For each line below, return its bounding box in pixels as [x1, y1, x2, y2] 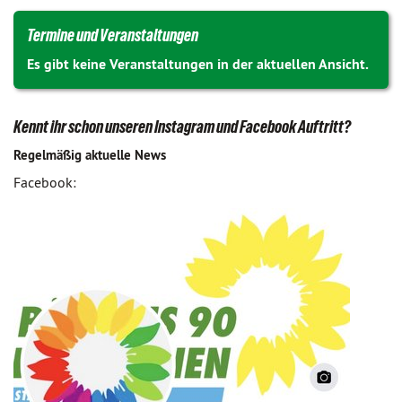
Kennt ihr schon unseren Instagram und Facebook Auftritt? [13, 117, 351, 136]
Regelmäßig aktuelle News [13, 146, 166, 163]
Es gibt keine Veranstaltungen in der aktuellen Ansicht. [27, 55, 369, 74]
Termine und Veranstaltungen [27, 25, 198, 45]
